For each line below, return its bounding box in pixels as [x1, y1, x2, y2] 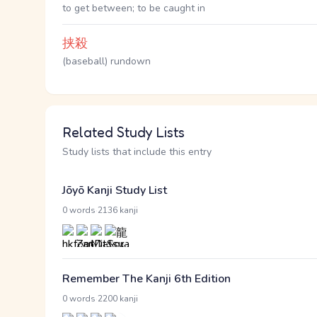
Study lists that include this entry [62, 145, 212, 158]
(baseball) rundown [62, 54, 151, 68]
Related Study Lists [62, 124, 185, 141]
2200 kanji [98, 293, 138, 304]
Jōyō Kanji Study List [62, 183, 167, 198]
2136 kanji [98, 204, 138, 216]
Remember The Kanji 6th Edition [62, 271, 231, 287]
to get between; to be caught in [62, 1, 205, 15]
